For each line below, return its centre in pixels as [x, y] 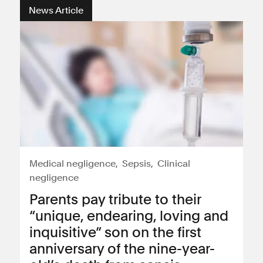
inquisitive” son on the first [115, 232]
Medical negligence [73, 163]
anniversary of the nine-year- [122, 249]
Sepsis [136, 163]
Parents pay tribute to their [115, 199]
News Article [56, 10]
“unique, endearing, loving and [129, 216]
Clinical [174, 163]
